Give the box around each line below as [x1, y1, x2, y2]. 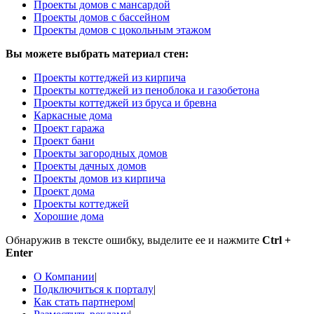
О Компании [34, 270, 95, 282]
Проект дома [34, 184, 95, 197]
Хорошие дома [34, 210, 104, 222]
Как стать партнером [34, 295, 133, 308]
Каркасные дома [34, 109, 112, 121]
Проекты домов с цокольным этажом [34, 23, 211, 36]
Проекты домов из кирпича [34, 172, 165, 184]
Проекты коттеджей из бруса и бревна [34, 96, 217, 109]
